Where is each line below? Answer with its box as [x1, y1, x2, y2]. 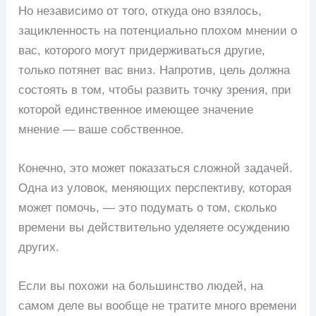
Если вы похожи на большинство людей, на [18, 279, 264, 293]
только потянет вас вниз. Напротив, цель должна [18, 63, 291, 77]
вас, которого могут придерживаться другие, [18, 43, 266, 57]
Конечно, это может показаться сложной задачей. [18, 161, 293, 175]
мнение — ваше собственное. [18, 122, 185, 136]
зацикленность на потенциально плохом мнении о [18, 23, 298, 37]
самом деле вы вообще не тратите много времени [18, 298, 298, 312]
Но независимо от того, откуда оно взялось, [18, 4, 262, 18]
